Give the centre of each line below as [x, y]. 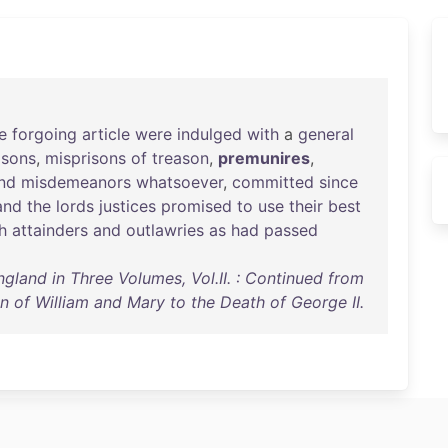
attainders [50, 230]
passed [291, 230]
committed [273, 182]
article [106, 134]
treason [180, 158]
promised [196, 206]
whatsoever [179, 182]
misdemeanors [76, 182]
